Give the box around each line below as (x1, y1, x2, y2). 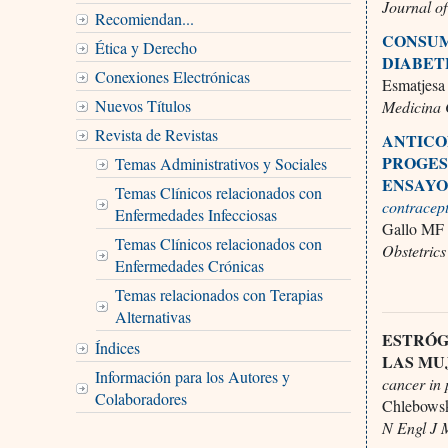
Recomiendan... (94, 7, 194, 29)
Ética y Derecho (94, 36, 197, 58)
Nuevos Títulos (94, 94, 191, 116)
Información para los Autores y (94, 365, 290, 387)
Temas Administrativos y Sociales (114, 152, 327, 174)
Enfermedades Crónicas (114, 254, 264, 276)
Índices (94, 336, 140, 358)
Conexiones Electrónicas (94, 65, 250, 87)
